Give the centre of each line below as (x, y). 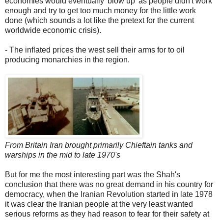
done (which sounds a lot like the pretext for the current (99, 21)
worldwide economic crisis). (53, 30)
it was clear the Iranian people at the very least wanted (99, 204)
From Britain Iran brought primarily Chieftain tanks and (99, 145)
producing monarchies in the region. (67, 60)
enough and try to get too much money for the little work (100, 11)
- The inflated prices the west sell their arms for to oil (95, 50)
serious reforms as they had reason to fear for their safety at (107, 214)
